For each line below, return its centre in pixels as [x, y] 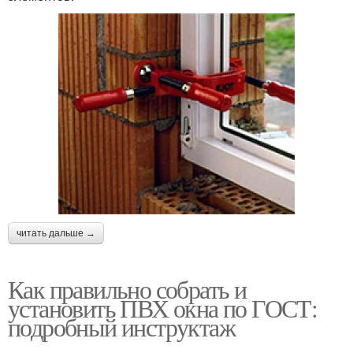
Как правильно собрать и [127, 288]
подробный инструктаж [121, 326]
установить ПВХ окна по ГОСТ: [163, 307]
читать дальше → [56, 233]
